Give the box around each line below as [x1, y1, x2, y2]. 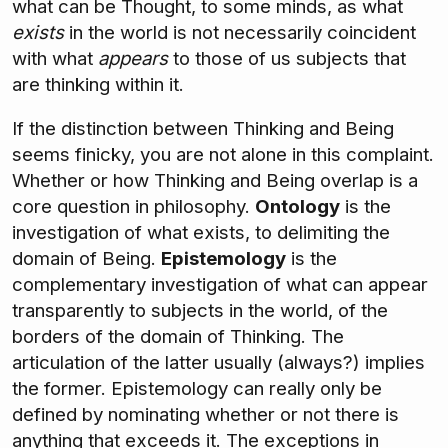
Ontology [255, 195, 340, 219]
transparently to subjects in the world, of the [12, 299, 388, 323]
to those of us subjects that [168, 46, 406, 70]
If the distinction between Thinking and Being [12, 117, 394, 141]
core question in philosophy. [12, 195, 255, 219]
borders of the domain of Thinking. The [12, 325, 344, 349]
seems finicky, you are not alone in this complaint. [12, 143, 434, 167]
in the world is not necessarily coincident [64, 20, 416, 44]
